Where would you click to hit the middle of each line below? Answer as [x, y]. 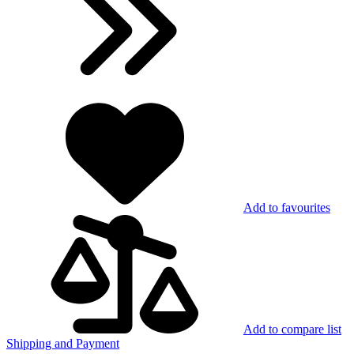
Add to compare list [292, 330]
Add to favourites [287, 208]
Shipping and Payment [63, 344]
